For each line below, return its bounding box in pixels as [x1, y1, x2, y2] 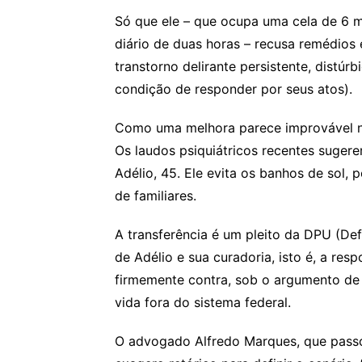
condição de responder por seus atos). [115, 80, 352, 97]
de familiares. [115, 187, 196, 204]
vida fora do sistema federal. [115, 293, 291, 310]
